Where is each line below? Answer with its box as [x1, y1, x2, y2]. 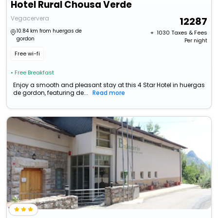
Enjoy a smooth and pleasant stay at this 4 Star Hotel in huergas [13, 81, 205, 90]
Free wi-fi [15, 50, 40, 58]
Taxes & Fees [171, 29, 207, 37]
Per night [184, 37, 207, 45]
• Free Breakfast [11, 69, 54, 77]
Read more [92, 89, 126, 97]
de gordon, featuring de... [13, 89, 89, 97]
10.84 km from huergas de [17, 27, 82, 35]
